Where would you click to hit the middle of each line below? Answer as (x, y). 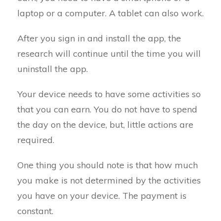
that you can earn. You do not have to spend (107, 109)
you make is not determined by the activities (109, 180)
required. (36, 140)
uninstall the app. (53, 69)
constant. (35, 211)
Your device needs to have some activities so (109, 94)
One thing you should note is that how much (108, 165)
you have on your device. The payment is (102, 196)
